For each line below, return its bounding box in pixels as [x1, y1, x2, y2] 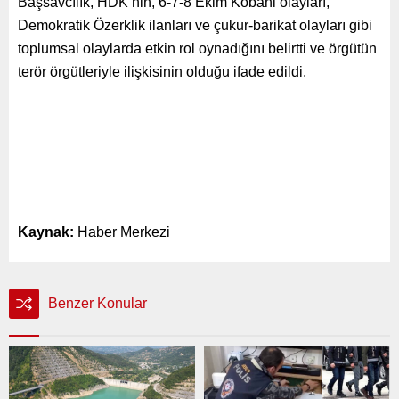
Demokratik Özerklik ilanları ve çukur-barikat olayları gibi [18, 17, 372, 33]
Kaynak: [18, 224, 74, 240]
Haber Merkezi [74, 224, 170, 240]
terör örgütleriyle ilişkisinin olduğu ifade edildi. [18, 63, 306, 79]
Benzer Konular [48, 295, 147, 311]
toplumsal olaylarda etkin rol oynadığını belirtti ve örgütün [18, 40, 377, 56]
